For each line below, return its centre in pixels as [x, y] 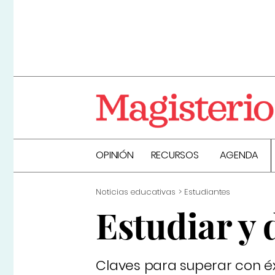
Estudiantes [207, 192]
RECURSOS [175, 155]
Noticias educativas [136, 192]
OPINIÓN [115, 155]
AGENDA [239, 155]
